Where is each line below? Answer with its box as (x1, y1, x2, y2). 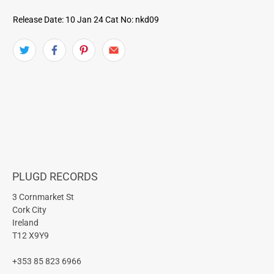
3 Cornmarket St (12, 191, 74, 202)
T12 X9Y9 (12, 230, 49, 240)
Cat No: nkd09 (105, 14, 160, 24)
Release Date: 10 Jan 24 (13, 14, 104, 24)
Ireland (12, 217, 39, 228)
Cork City (12, 204, 46, 215)
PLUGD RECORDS (12, 169, 98, 183)
